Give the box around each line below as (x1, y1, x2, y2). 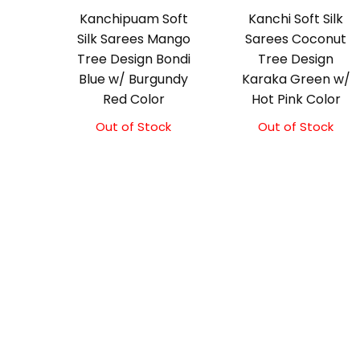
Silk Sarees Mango (76, 30, 190, 49)
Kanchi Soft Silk (248, 10, 344, 29)
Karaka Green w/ (241, 70, 350, 89)
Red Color (102, 90, 165, 109)
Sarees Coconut (245, 30, 347, 49)
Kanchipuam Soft (79, 10, 188, 29)
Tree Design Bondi (76, 50, 190, 69)
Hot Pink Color (251, 90, 341, 109)
